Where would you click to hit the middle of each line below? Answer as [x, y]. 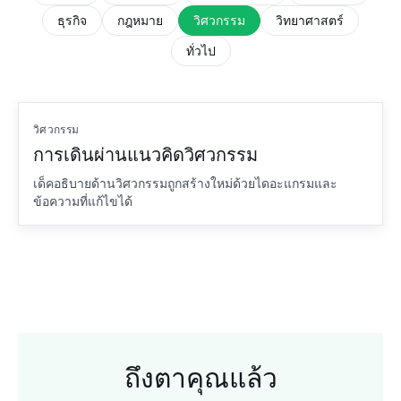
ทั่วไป [200, 51]
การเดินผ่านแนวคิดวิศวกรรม [145, 155]
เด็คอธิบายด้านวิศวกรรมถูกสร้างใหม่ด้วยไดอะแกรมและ [185, 183]
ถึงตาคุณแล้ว [200, 378]
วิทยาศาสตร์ [310, 20]
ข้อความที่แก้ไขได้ [83, 201]
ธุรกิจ [72, 20]
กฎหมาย [140, 20]
